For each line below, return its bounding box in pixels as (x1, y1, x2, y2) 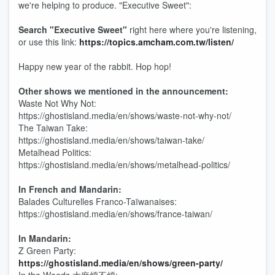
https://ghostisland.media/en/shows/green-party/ (18, 257, 223, 269)
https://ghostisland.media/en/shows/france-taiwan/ (18, 207, 212, 220)
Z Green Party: (18, 244, 76, 257)
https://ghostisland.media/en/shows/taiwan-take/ (18, 134, 204, 146)
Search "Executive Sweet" (18, 23, 130, 36)
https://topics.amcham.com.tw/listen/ (79, 36, 236, 48)
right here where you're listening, (130, 23, 257, 36)
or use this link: (18, 36, 79, 48)
